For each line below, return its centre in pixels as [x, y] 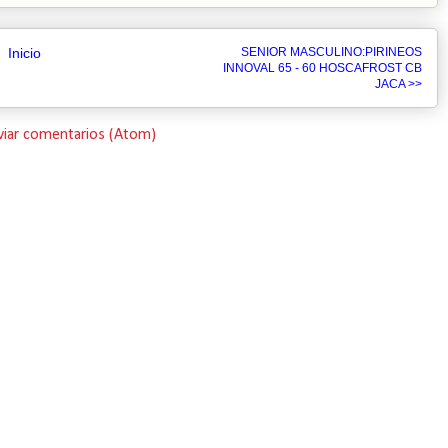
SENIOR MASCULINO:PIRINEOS [331, 52]
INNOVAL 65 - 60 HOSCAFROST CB [322, 68]
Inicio [24, 53]
